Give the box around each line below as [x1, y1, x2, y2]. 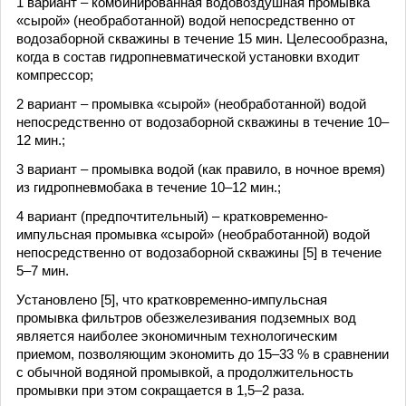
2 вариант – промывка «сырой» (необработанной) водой [16, 96, 366, 111]
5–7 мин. [16, 263, 69, 278]
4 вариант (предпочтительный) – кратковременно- [16, 208, 328, 224]
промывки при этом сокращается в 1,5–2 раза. [16, 382, 304, 398]
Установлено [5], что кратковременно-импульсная [16, 292, 327, 307]
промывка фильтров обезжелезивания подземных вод [16, 310, 356, 325]
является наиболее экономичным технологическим [16, 328, 337, 343]
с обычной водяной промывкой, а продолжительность [16, 364, 353, 380]
